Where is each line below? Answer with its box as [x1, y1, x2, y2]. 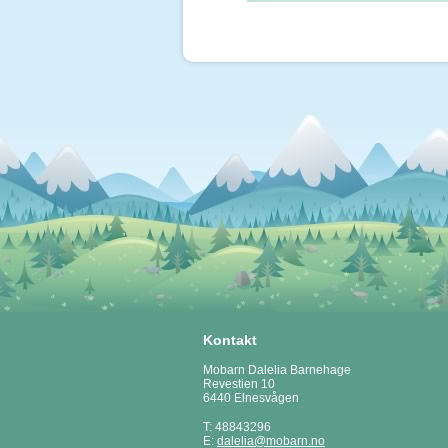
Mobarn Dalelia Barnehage [203, 363, 351, 377]
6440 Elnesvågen [203, 391, 299, 405]
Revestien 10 [203, 377, 275, 391]
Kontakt [203, 332, 257, 348]
